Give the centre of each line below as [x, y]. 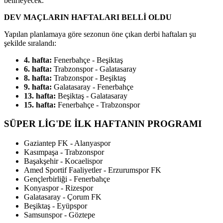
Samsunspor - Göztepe [59, 215]
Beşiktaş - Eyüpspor [56, 206]
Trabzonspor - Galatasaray [94, 69]
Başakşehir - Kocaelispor [63, 161]
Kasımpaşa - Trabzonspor [64, 152]
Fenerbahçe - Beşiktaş [87, 60]
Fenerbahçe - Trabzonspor [99, 105]
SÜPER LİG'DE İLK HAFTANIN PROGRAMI [103, 124]
